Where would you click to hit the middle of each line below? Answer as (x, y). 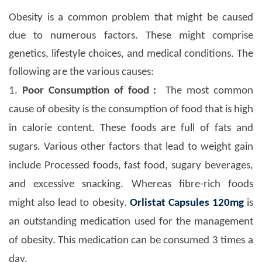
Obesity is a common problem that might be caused (131, 18)
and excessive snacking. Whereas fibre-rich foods (131, 185)
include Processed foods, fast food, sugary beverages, (131, 166)
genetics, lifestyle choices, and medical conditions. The (131, 54)
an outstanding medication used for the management (131, 222)
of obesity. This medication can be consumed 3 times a (131, 241)
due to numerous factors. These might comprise (131, 36)
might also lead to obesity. (69, 204)
